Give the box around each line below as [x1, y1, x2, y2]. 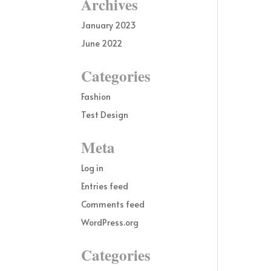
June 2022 [81, 38, 123, 49]
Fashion [81, 91, 111, 102]
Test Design [81, 109, 129, 120]
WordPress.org [81, 217, 139, 228]
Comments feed [81, 198, 145, 210]
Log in [81, 162, 104, 174]
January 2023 [81, 19, 137, 31]
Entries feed [81, 180, 129, 192]
